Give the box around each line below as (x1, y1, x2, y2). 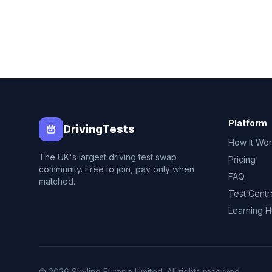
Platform (228, 118, 267, 128)
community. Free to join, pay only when (39, 164, 194, 174)
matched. (39, 176, 75, 186)
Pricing (228, 154, 256, 165)
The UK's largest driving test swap (39, 152, 177, 162)
